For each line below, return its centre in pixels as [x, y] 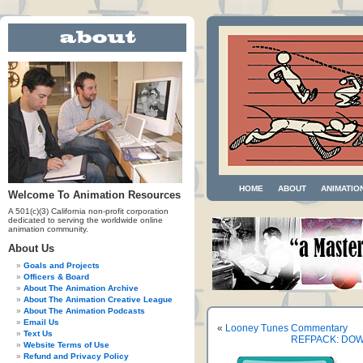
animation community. [48, 229]
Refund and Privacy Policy [76, 356]
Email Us [41, 322]
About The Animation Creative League [98, 299]
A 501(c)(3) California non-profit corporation [88, 211]
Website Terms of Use [66, 345]
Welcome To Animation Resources [94, 195]
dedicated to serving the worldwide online [85, 220]
